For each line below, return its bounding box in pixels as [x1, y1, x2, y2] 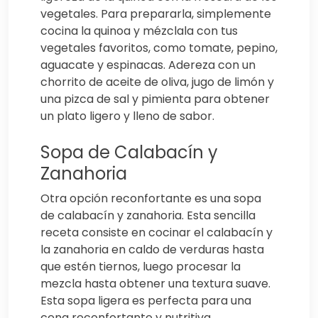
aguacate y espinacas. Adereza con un [40, 56, 256, 73]
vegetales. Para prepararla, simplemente [40, 5, 271, 22]
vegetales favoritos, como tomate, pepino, [40, 39, 278, 56]
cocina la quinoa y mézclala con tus [40, 22, 238, 39]
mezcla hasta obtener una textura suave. [40, 275, 270, 292]
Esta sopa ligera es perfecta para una [40, 292, 251, 309]
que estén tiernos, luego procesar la [40, 258, 241, 275]
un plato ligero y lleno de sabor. [40, 107, 214, 124]
